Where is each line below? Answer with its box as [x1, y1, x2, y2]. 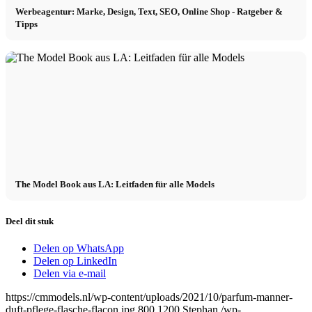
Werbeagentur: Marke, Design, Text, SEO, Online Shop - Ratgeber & [15, 6, 283, 17]
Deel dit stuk [6, 215, 54, 226]
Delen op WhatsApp [33, 242, 124, 254]
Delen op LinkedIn [33, 254, 117, 267]
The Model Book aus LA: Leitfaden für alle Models [15, 178, 215, 189]
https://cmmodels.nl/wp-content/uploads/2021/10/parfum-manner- [6, 290, 292, 303]
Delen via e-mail [33, 267, 106, 279]
